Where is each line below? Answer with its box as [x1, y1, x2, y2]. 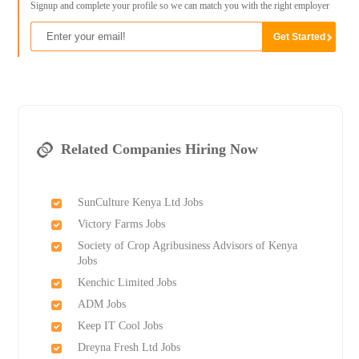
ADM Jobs [77, 298, 126, 311]
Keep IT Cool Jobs [77, 320, 163, 333]
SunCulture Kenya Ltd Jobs [77, 196, 203, 209]
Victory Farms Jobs [77, 218, 165, 231]
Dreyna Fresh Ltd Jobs [77, 341, 180, 354]
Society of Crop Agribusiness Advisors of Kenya [77, 240, 297, 252]
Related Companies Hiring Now [60, 141, 258, 158]
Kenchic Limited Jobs [77, 276, 176, 289]
